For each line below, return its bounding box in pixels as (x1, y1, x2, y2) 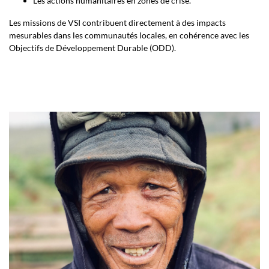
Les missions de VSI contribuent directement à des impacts (9, 17, 226, 28)
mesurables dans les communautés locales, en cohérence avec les (9, 30, 249, 40)
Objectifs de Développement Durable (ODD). (9, 43, 176, 53)
